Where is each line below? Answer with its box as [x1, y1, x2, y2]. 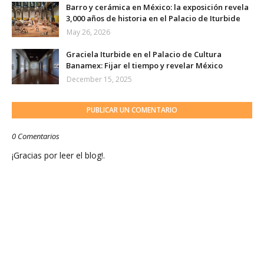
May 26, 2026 [67, 27, 110, 38]
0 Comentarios [12, 131, 60, 142]
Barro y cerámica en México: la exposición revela [66, 2, 249, 13]
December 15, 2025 [67, 74, 132, 85]
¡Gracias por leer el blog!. [12, 150, 105, 161]
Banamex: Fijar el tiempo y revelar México [66, 60, 223, 71]
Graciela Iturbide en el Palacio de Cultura [66, 49, 222, 60]
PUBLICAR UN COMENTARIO [87, 105, 177, 115]
